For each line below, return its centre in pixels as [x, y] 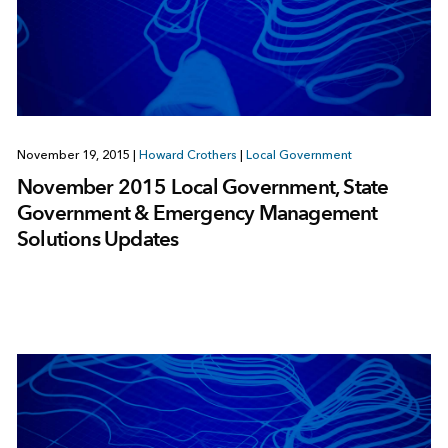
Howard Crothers [187, 154]
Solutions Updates [97, 238]
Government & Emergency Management [197, 212]
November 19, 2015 [74, 154]
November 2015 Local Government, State [202, 186]
